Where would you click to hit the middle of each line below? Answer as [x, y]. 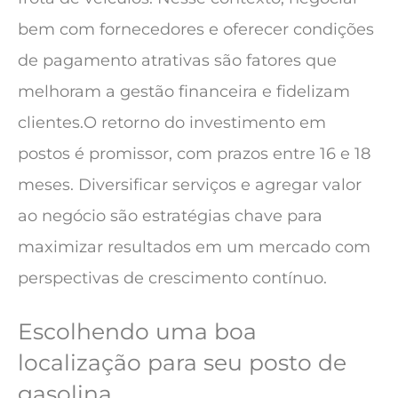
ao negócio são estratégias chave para [170, 216]
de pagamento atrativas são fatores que [177, 61]
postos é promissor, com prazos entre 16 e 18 [194, 154]
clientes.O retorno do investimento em [172, 123]
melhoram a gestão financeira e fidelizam [184, 92]
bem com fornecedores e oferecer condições [196, 30]
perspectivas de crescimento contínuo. [172, 279]
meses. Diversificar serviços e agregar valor [190, 185]
